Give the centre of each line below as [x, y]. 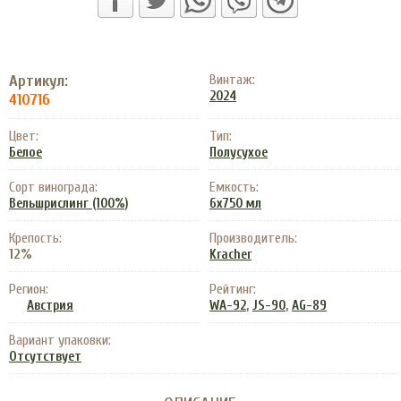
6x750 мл [235, 204]
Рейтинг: [233, 289]
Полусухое [239, 153]
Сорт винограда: [53, 187]
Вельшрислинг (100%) [69, 204]
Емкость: [234, 187]
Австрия [50, 306]
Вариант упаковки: [60, 340]
